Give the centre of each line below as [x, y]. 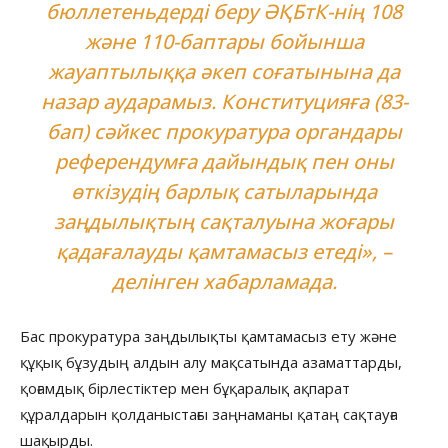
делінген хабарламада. [224, 281]
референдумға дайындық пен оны [224, 161]
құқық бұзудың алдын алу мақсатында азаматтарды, [211, 361]
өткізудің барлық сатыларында [224, 191]
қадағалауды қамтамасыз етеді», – [224, 251]
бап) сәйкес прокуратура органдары [224, 131]
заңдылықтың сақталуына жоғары [224, 221]
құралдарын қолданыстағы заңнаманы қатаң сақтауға [209, 413]
